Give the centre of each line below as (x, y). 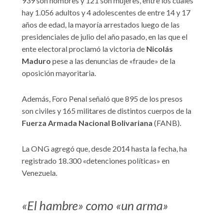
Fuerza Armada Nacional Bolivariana (87, 123)
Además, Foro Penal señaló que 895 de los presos (102, 99)
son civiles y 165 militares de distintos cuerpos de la (107, 111)
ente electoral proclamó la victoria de (84, 49)
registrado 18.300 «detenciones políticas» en (96, 161)
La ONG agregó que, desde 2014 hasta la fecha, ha (104, 149)
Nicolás (160, 49)
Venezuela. (39, 173)
